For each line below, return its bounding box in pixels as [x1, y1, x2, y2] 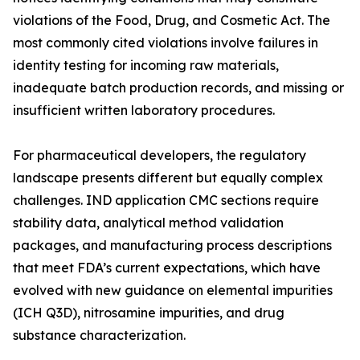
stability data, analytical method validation [13, 215, 284, 231]
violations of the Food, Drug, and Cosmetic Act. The [13, 12, 330, 29]
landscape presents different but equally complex [13, 170, 323, 186]
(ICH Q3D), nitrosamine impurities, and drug [13, 305, 284, 321]
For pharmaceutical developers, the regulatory [13, 147, 306, 164]
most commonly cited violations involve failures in [13, 35, 318, 51]
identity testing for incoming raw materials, [13, 57, 279, 74]
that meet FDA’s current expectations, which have [13, 260, 321, 276]
